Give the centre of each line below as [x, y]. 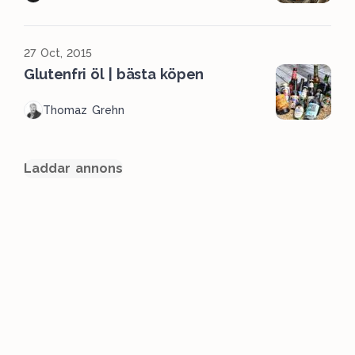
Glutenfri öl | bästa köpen [114, 74]
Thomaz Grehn [84, 110]
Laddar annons [73, 168]
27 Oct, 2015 [58, 53]
